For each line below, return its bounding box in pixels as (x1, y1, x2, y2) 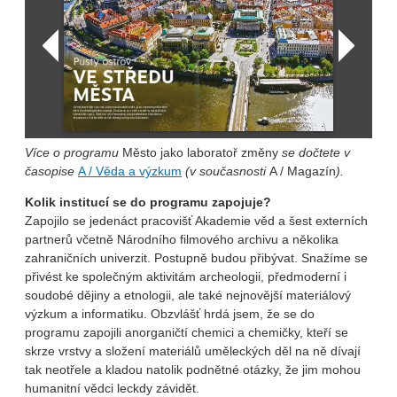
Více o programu (25, 144, 119, 160)
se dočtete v (282, 144, 350, 160)
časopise (25, 163, 78, 178)
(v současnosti (182, 163, 269, 178)
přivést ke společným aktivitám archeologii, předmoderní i (25, 269, 346, 284)
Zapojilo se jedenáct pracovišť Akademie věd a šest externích (25, 213, 368, 228)
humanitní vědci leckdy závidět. (25, 380, 199, 395)
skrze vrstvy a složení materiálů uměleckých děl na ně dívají (25, 343, 361, 358)
